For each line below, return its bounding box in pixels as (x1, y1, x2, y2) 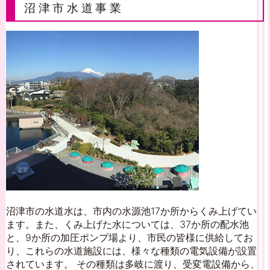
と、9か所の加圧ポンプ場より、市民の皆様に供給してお (6, 231, 253, 244)
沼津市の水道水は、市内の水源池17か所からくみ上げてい (6, 205, 257, 218)
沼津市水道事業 (24, 1, 124, 14)
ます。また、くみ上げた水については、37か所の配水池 (6, 218, 249, 231)
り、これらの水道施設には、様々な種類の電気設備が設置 (6, 245, 257, 257)
